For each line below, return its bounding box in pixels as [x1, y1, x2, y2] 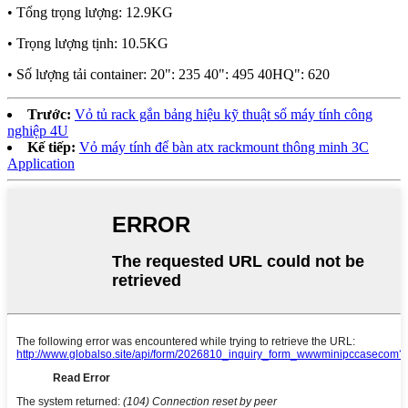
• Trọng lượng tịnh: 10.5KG [7, 35, 168, 51]
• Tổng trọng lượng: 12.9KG [7, 4, 173, 20]
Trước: [27, 106, 71, 122]
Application [7, 155, 75, 171]
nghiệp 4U [7, 122, 68, 138]
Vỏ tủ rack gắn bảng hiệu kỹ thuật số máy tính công [75, 106, 372, 122]
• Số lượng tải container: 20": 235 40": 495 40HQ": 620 [7, 66, 330, 82]
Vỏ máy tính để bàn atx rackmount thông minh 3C [79, 138, 369, 155]
